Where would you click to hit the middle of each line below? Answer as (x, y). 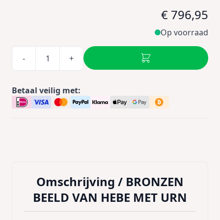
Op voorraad (184, 32)
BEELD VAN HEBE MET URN (110, 197)
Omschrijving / (81, 181)
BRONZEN (155, 181)
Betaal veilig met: (46, 90)
